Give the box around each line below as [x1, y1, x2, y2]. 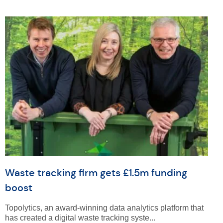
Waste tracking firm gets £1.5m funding [4, 167, 187, 179]
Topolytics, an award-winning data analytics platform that [4, 204, 204, 212]
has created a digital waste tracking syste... [4, 214, 155, 222]
